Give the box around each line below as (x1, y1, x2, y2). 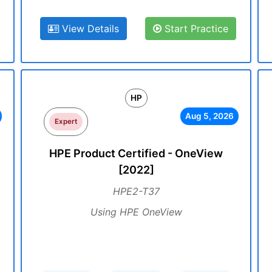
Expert (55, 117, 78, 126)
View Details (59, 22, 119, 35)
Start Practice (161, 22, 228, 35)
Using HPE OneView (90, 206, 182, 218)
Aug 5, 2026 (185, 111, 234, 121)
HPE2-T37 (112, 185, 160, 197)
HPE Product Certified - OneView (49, 147, 223, 160)
